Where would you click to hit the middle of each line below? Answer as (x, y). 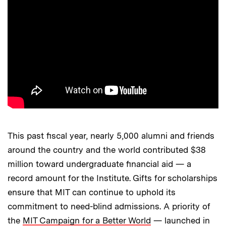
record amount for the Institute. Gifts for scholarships (112, 178)
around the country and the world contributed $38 (107, 150)
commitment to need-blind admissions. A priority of (109, 206)
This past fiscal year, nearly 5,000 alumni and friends (111, 135)
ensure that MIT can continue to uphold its (92, 192)
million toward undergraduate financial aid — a (99, 164)
